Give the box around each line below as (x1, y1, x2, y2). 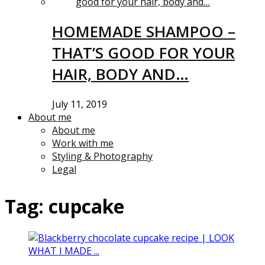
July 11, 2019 (52, 97, 107, 111)
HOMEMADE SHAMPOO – (52, 21, 235, 43)
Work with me (52, 136, 114, 150)
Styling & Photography (52, 149, 153, 163)
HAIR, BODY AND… (52, 63, 189, 85)
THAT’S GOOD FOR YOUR (52, 42, 235, 64)
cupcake (49, 193, 124, 219)
